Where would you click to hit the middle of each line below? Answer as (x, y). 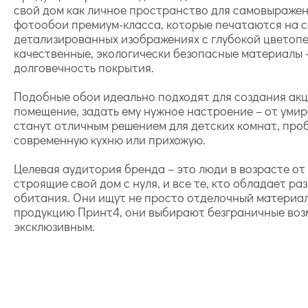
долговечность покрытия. (84, 67)
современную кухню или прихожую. (110, 139)
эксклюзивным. (54, 226)
